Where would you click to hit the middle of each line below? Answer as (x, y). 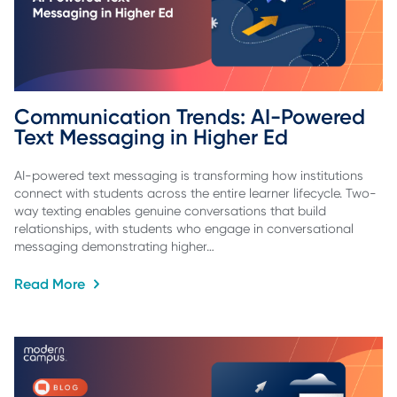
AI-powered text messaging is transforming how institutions (189, 175)
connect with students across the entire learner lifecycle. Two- (195, 193)
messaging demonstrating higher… (114, 246)
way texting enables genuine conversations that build (170, 210)
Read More (51, 284)
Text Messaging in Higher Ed (151, 137)
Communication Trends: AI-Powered (192, 117)
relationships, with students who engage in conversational (184, 228)
